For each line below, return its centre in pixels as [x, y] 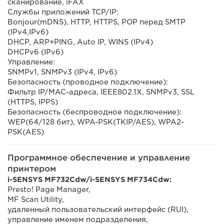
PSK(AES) [26, 132]
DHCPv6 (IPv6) [35, 52]
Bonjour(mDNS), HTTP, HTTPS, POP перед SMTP [96, 22]
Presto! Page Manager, [49, 189]
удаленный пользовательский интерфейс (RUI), [98, 209]
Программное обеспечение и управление [99, 158]
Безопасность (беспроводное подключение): [94, 112]
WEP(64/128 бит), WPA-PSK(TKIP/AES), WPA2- [96, 122]
